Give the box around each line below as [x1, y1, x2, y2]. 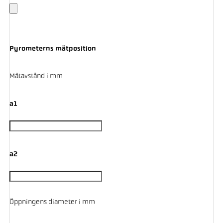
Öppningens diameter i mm [9, 199, 95, 207]
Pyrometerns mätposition [9, 45, 96, 53]
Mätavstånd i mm [9, 73, 63, 81]
